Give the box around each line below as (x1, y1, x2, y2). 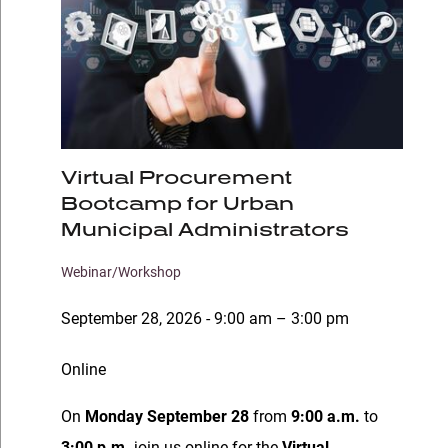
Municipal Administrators (61, 218, 349, 241)
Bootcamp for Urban (61, 192, 294, 215)
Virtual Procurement (61, 166, 292, 189)
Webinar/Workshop (61, 262, 181, 282)
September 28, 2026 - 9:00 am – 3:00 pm (61, 307, 349, 329)
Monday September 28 (85, 405, 249, 427)
